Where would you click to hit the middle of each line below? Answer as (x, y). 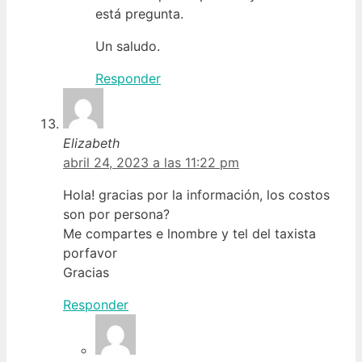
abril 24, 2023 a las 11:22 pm (151, 162)
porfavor (90, 253)
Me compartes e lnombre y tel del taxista (189, 233)
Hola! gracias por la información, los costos (196, 194)
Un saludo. (128, 46)
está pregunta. (139, 13)
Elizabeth (91, 143)
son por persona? (116, 214)
